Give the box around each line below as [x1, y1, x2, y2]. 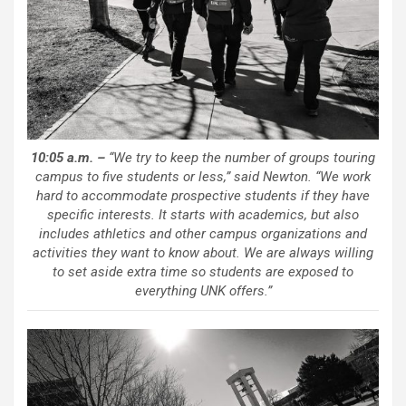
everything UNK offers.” [134, 283, 272, 300]
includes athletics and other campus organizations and [39, 226, 367, 243]
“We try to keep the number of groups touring [105, 150, 375, 167]
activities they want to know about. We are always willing [33, 245, 373, 262]
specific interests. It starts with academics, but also [47, 207, 359, 224]
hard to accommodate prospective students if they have [36, 188, 370, 205]
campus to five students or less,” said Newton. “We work [35, 169, 371, 186]
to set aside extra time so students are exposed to [53, 264, 353, 281]
